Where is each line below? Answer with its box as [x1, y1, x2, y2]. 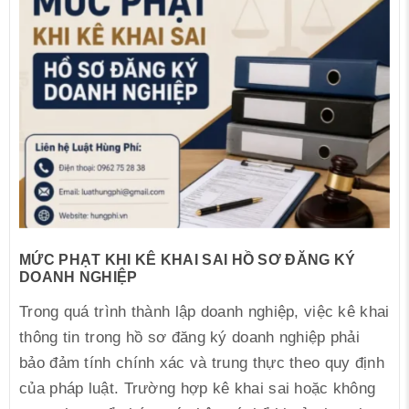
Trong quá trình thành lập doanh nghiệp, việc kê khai [19, 302, 390, 320]
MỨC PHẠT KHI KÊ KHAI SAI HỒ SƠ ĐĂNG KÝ [19, 251, 356, 267]
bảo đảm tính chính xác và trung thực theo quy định [19, 353, 384, 372]
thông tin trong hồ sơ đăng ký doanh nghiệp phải [19, 328, 361, 346]
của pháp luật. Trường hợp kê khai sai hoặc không [19, 379, 376, 397]
